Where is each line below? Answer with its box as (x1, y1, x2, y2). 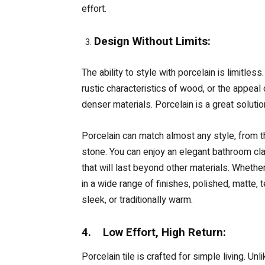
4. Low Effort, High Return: (82, 225, 226, 239)
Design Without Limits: (94, 34, 211, 48)
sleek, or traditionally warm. (82, 192, 193, 207)
